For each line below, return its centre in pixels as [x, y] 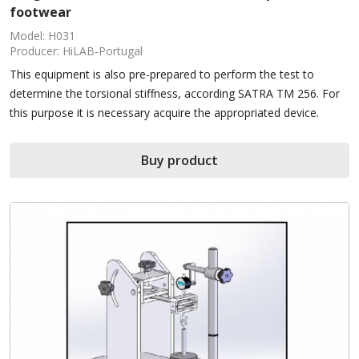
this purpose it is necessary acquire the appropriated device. [164, 113]
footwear [40, 12]
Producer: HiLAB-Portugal [76, 51]
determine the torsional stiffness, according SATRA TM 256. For [175, 94]
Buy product [179, 161]
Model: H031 [42, 36]
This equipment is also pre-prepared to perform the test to [162, 75]
